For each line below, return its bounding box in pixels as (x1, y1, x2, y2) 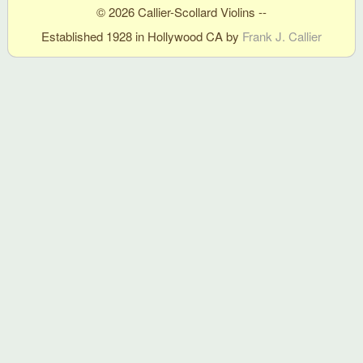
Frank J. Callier (242, 27, 322, 45)
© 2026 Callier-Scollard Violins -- (96, 2, 267, 20)
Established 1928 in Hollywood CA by (41, 27, 242, 45)
